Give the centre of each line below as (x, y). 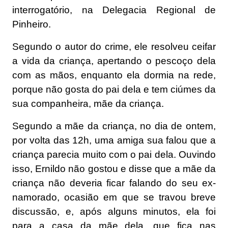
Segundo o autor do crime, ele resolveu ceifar (114, 47)
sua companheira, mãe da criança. (88, 104)
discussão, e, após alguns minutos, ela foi (114, 212)
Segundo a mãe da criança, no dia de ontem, (114, 126)
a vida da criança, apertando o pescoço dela (114, 61)
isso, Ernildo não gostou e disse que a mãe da (114, 169)
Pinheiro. (32, 24)
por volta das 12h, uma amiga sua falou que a (114, 140)
